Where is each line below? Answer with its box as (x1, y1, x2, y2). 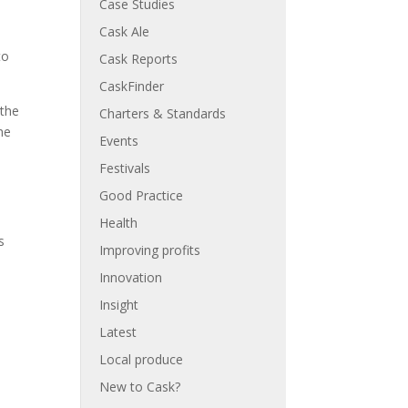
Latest (99, 323, 138, 341)
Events (99, 132, 139, 149)
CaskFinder (99, 77, 165, 95)
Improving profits (99, 241, 201, 259)
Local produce (99, 351, 184, 368)
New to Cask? (99, 378, 181, 395)
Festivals (99, 159, 151, 177)
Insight (99, 296, 139, 313)
